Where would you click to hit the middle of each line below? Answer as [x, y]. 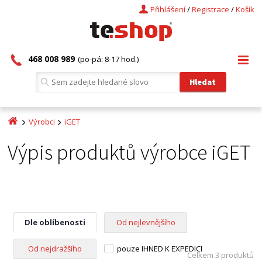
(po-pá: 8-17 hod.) [108, 59]
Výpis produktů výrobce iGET [130, 152]
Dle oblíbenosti [55, 222]
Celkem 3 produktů [220, 255]
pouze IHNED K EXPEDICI [160, 249]
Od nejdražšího [55, 249]
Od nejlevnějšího [146, 222]
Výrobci [42, 122]
